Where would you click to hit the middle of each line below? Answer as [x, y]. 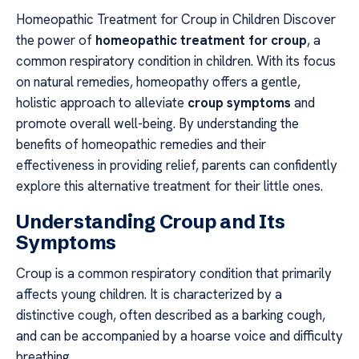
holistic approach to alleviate [102, 103]
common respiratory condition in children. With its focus [176, 61]
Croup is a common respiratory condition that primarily [174, 273]
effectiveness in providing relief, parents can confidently [177, 165]
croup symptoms [239, 103]
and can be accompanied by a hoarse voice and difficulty [179, 335]
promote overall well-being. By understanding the [157, 124]
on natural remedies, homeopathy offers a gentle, [158, 82]
